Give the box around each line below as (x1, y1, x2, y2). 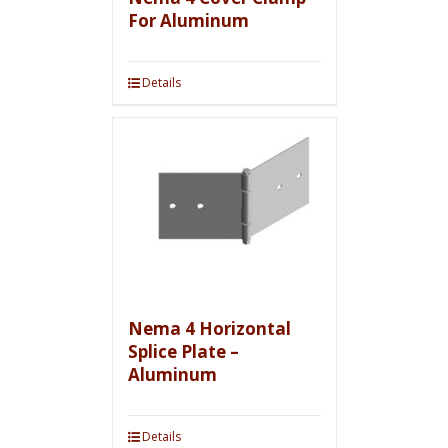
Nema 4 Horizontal (127, 317, 291, 340)
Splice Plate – (127, 340, 239, 363)
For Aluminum (127, 9, 249, 32)
